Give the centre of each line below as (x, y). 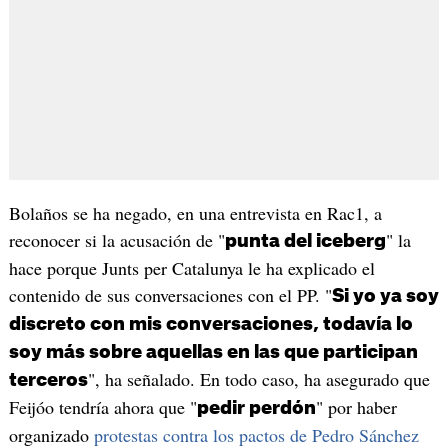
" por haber (356, 406)
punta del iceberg (305, 240)
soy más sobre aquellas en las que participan (213, 351)
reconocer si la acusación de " (116, 239)
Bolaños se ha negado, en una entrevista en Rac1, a (195, 212)
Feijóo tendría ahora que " (102, 406)
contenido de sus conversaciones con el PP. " (170, 294)
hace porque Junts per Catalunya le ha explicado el (191, 267)
